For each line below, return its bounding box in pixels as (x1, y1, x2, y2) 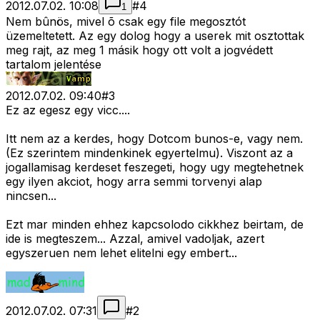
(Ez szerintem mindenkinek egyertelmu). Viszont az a (6, 146, 293, 161)
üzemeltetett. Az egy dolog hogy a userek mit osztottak (6, 29, 304, 44)
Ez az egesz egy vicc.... (6, 103, 130, 118)
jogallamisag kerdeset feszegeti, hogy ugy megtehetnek (6, 160, 304, 175)
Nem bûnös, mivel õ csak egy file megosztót (6, 14, 246, 29)
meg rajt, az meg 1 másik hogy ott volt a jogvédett (6, 43, 273, 58)
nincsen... (6, 189, 56, 204)
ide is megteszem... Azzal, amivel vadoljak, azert (6, 231, 264, 246)
